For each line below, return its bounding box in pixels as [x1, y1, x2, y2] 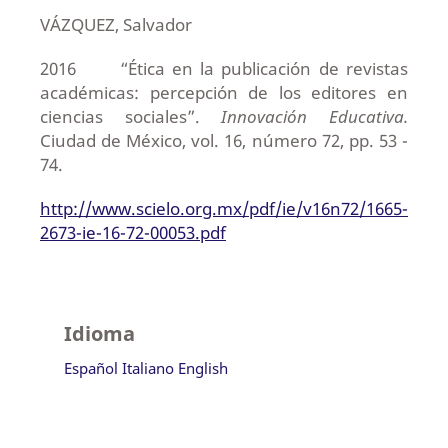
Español [63, 357, 118, 378]
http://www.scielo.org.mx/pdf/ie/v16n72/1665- [39, 196, 408, 220]
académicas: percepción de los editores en [39, 80, 409, 104]
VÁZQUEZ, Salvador [39, 12, 192, 36]
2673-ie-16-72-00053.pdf [39, 220, 226, 244]
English [177, 357, 228, 378]
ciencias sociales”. [39, 104, 222, 128]
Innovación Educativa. [221, 104, 409, 128]
